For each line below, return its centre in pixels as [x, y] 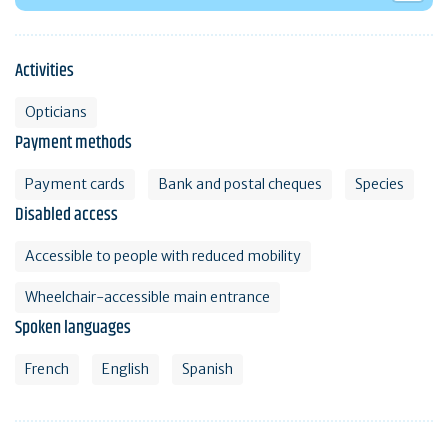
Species [379, 183]
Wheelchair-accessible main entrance [147, 296]
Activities [44, 70]
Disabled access [66, 214]
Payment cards [75, 183]
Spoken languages [73, 327]
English [125, 368]
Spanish [207, 368]
